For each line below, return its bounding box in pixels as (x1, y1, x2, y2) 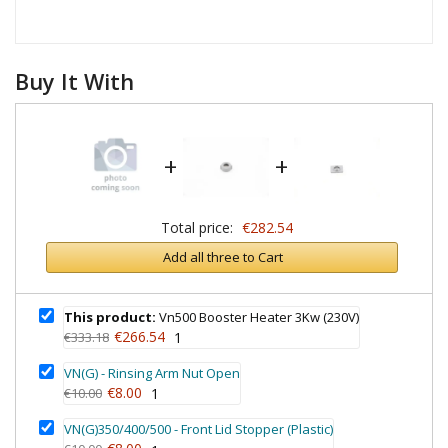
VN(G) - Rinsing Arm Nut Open (64, 364, 240, 383)
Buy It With (15, 66, 134, 96)
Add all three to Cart (162, 248, 283, 267)
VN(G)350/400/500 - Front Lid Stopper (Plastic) (64, 420, 333, 439)
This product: (64, 307, 156, 326)
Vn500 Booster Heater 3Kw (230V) (156, 307, 359, 326)
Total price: (160, 217, 233, 237)
